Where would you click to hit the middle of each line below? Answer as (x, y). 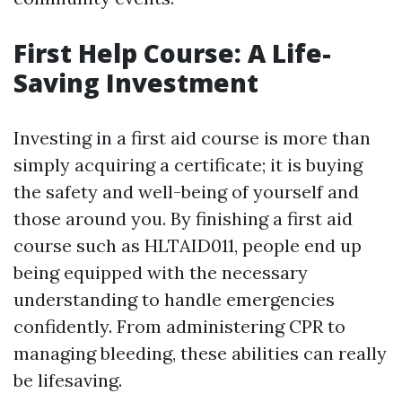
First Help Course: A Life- (172, 53)
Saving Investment (136, 83)
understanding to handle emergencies (174, 299)
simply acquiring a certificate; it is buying (188, 165)
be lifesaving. (68, 380)
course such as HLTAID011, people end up (188, 245)
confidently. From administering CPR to (179, 326)
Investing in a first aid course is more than (192, 138)
